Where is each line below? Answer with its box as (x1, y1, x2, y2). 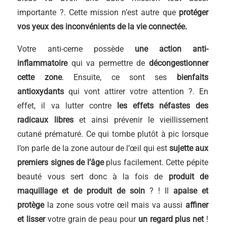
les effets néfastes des (117, 101, 208, 110)
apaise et (173, 186, 208, 196)
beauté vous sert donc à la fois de (17, 172, 169, 181)
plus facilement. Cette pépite (103, 158, 208, 167)
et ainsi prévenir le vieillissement (73, 115, 208, 125)
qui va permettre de (67, 58, 149, 68)
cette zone (17, 72, 62, 82)
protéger (178, 8, 208, 17)
